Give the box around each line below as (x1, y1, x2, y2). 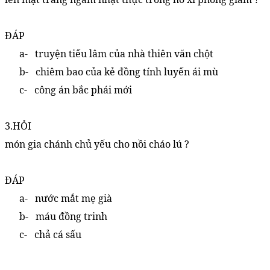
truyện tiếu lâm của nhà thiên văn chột (35, 47, 213, 60)
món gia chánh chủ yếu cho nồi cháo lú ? (5, 137, 189, 151)
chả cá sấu (34, 228, 81, 241)
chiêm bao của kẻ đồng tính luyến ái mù (36, 65, 218, 78)
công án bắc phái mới (34, 83, 132, 96)
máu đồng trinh (36, 210, 107, 223)
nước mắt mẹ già (35, 192, 112, 205)
